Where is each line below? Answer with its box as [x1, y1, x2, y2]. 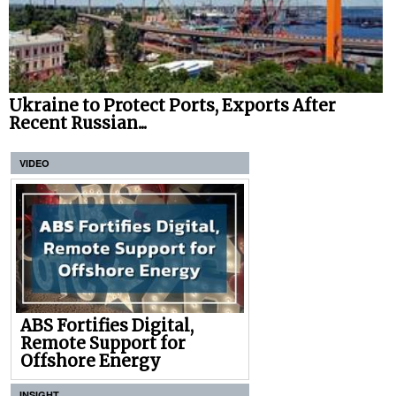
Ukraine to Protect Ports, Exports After [9, 95, 336, 117]
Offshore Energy [20, 351, 161, 372]
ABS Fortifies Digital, [20, 316, 194, 337]
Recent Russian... [9, 113, 147, 134]
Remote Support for [20, 333, 186, 354]
